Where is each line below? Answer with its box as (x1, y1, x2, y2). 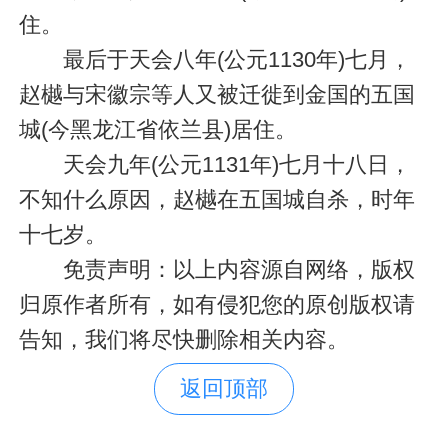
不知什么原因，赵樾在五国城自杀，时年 (18, 186, 415, 212)
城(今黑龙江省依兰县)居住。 (18, 116, 297, 142)
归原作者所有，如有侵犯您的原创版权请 (18, 291, 415, 317)
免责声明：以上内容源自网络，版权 (18, 256, 415, 282)
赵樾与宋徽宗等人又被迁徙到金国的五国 (18, 81, 415, 107)
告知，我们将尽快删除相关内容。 (18, 326, 349, 352)
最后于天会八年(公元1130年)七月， (18, 46, 411, 72)
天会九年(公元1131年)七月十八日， (18, 151, 411, 177)
